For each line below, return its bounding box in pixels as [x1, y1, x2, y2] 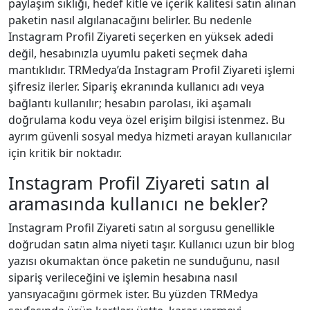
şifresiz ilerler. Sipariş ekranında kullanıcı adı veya [8, 78, 264, 94]
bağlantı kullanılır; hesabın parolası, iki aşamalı [8, 95, 251, 111]
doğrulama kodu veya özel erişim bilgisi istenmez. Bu [8, 111, 285, 127]
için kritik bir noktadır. [8, 145, 122, 161]
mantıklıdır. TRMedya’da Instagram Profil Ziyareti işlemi [8, 62, 295, 77]
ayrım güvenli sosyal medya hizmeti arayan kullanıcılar [8, 128, 292, 144]
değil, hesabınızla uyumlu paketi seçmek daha [8, 45, 248, 61]
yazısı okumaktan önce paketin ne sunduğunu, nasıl [8, 253, 280, 268]
